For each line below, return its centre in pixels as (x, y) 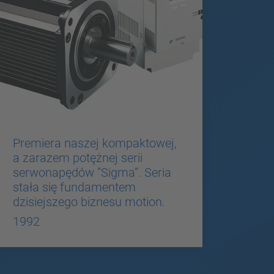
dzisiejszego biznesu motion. (89, 202)
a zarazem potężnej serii (77, 157)
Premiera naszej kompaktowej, (94, 143)
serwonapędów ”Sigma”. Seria (92, 172)
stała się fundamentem (74, 187)
